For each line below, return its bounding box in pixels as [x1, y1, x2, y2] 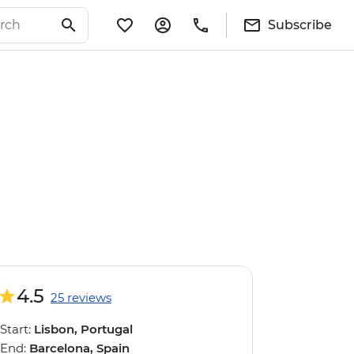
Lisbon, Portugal [34, 322, 133, 337]
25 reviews [51, 290, 111, 305]
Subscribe [268, 17, 332, 32]
